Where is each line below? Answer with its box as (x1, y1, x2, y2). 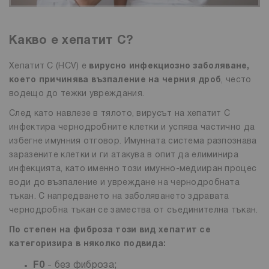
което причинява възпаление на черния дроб (9, 76, 222, 85)
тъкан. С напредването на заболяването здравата (9, 193, 229, 201)
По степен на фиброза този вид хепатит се (9, 226, 211, 235)
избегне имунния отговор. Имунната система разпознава (9, 138, 257, 146)
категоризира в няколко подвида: (9, 240, 166, 249)
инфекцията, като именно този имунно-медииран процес (9, 165, 257, 174)
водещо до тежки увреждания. (9, 90, 145, 98)
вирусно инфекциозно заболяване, (89, 62, 250, 71)
